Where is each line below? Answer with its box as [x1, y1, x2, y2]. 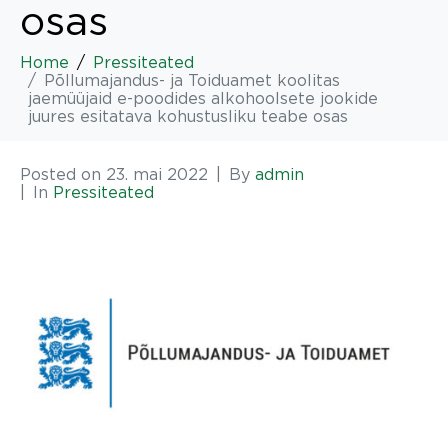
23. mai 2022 [106, 164, 208, 183]
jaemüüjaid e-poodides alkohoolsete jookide [28, 88, 378, 107]
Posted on [20, 164, 106, 183]
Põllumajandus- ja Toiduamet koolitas [44, 70, 340, 89]
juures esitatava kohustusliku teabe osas [28, 106, 348, 125]
